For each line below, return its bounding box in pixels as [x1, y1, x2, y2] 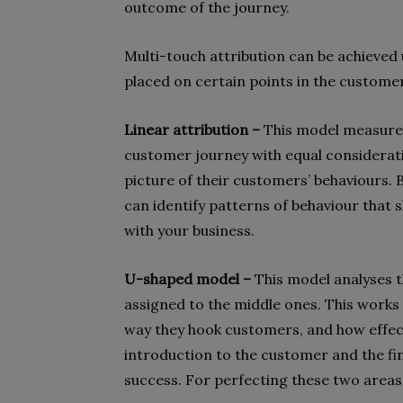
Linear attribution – [124, 121, 264, 139]
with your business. [124, 221, 255, 239]
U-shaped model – [124, 270, 255, 288]
